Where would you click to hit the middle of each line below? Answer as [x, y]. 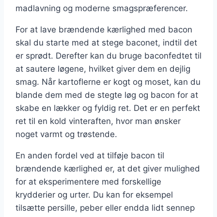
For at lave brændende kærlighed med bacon [104, 30]
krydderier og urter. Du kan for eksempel [94, 195]
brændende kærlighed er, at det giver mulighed [108, 169]
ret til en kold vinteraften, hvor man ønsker [98, 121]
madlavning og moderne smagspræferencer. [102, 8]
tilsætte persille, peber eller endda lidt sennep [105, 208]
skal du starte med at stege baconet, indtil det [106, 43]
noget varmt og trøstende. [66, 134]
